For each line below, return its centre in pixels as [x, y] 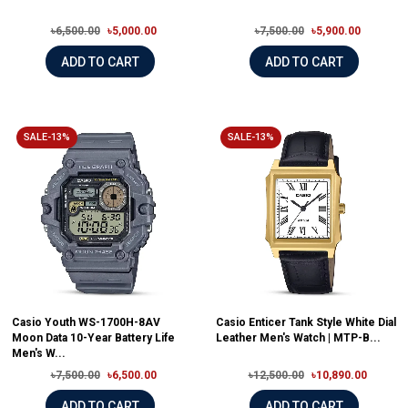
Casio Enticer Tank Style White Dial [306, 323]
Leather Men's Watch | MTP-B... [298, 338]
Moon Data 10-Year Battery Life [93, 338]
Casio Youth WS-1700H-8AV [86, 323]
